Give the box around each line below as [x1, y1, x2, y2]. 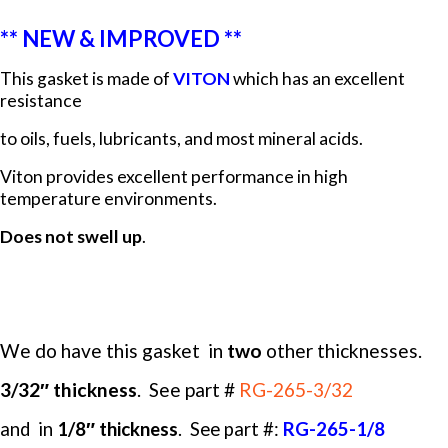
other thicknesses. [262, 338, 422, 362]
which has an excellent [230, 67, 405, 89]
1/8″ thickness [57, 417, 178, 440]
